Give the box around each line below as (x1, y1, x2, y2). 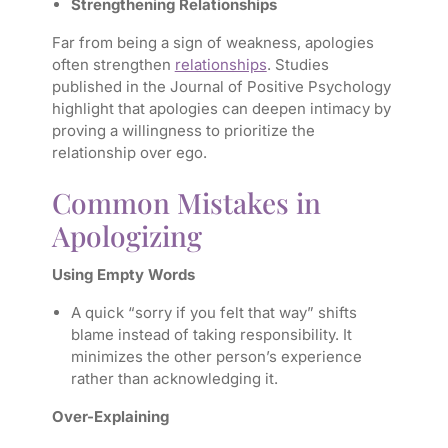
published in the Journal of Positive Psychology (51, 77, 391, 97)
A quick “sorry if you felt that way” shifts (70, 303, 357, 323)
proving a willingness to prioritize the (51, 121, 315, 141)
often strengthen (51, 55, 175, 75)
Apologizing (51, 217, 202, 255)
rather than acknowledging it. (70, 369, 278, 389)
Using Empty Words (51, 265, 195, 285)
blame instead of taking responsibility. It (70, 325, 352, 345)
